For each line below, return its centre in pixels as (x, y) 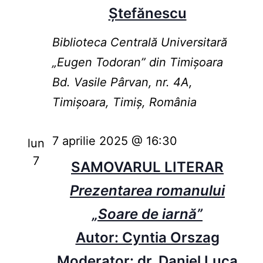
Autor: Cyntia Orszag (147, 238)
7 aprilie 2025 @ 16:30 (114, 141)
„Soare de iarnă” (147, 214)
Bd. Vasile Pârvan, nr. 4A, (122, 82)
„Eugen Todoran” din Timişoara (137, 63)
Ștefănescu (147, 14)
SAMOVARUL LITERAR (147, 167)
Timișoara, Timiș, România (124, 102)
